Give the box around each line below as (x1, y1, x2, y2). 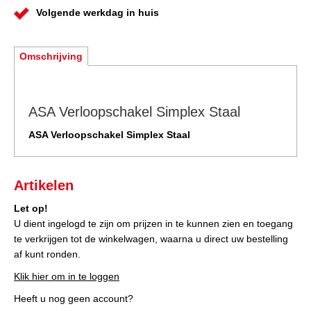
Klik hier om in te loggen (14, 271, 119, 283)
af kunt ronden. (14, 249, 81, 260)
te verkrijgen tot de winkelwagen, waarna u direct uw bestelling (14, 233, 288, 245)
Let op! (14, 203, 48, 215)
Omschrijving (19, 51, 83, 62)
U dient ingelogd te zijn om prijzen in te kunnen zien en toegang (14, 218, 293, 230)
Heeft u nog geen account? (14, 293, 133, 305)
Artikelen (14, 178, 74, 194)
